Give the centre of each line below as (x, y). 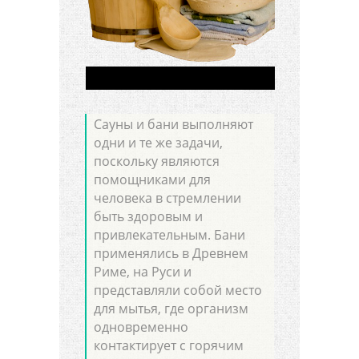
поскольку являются (157, 161)
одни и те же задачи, (159, 143)
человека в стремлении (168, 198)
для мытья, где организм (171, 309)
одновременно (141, 327)
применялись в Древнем (171, 253)
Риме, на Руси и (143, 272)
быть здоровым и (149, 216)
